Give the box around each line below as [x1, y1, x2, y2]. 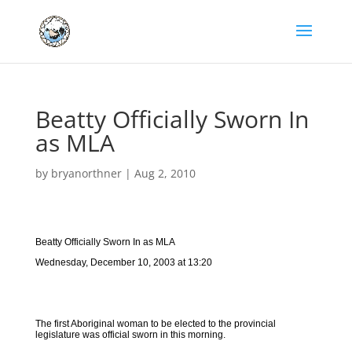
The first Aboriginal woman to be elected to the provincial [35, 318, 276, 329]
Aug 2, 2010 [134, 166, 196, 181]
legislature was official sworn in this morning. [35, 329, 225, 340]
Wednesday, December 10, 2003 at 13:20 [35, 257, 212, 268]
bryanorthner [50, 166, 122, 181]
